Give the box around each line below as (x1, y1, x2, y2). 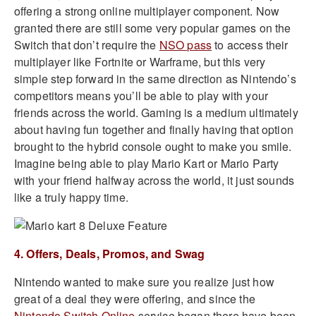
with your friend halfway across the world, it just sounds (14, 172, 295, 189)
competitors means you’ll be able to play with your (14, 87, 269, 104)
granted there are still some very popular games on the (14, 20, 291, 37)
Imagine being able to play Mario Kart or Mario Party (14, 155, 279, 172)
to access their (212, 37, 288, 54)
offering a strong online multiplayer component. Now (14, 3, 280, 20)
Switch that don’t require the (14, 37, 159, 54)
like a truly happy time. (14, 189, 128, 206)
